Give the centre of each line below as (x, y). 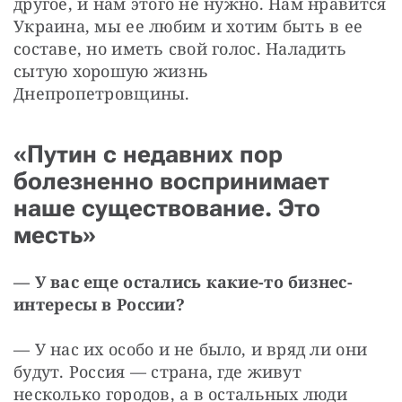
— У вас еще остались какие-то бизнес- (183, 281)
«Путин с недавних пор (148, 154)
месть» (55, 235)
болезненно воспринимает (171, 181)
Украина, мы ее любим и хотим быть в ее (188, 26)
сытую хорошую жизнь (111, 70)
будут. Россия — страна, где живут (157, 371)
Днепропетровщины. (102, 93)
